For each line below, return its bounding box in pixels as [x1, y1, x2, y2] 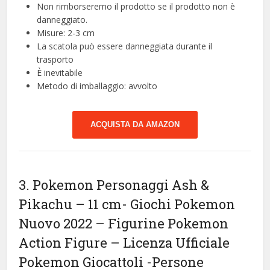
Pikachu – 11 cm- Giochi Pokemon [19, 195, 236, 213]
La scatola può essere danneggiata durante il [37, 40, 213, 52]
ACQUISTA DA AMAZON [90, 120, 180, 130]
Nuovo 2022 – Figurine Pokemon [19, 215, 229, 233]
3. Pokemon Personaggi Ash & [19, 176, 210, 194]
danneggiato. [37, 14, 88, 26]
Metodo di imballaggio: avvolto [37, 80, 158, 92]
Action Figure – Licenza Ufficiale [19, 234, 230, 252]
